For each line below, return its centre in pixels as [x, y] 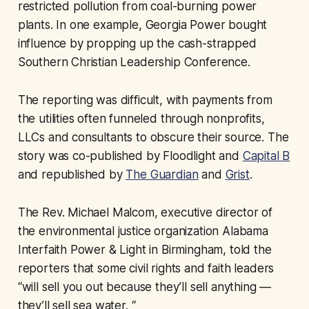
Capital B [266, 156]
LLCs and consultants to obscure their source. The [153, 138]
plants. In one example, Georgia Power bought [142, 25]
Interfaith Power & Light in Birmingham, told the [144, 250]
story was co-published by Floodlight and [130, 156]
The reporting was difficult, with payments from [145, 100]
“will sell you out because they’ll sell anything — [144, 287]
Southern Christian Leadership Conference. [134, 62]
